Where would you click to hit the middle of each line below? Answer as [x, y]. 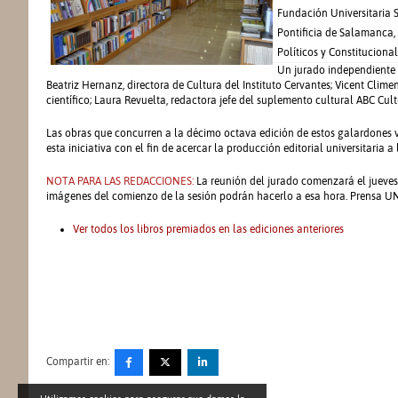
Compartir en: [78, 362]
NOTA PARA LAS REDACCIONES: [120, 181]
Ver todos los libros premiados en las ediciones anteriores [208, 229]
